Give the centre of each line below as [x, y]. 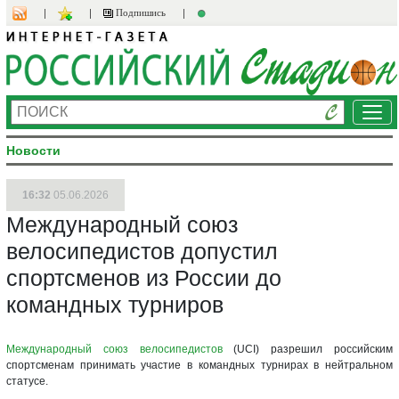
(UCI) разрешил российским [308, 349]
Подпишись [139, 12]
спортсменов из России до [144, 277]
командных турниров [115, 304]
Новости [33, 150]
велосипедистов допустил [142, 251]
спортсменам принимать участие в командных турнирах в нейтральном [199, 365]
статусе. [27, 381]
